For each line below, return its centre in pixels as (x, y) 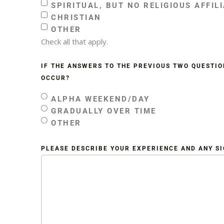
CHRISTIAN (76, 17)
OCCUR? (55, 78)
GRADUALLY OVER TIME (104, 111)
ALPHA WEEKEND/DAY (100, 99)
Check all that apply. (74, 41)
